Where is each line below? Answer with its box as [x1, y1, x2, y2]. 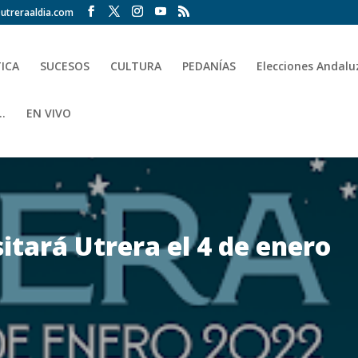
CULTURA [110, 58, 162, 74]
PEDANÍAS [182, 58, 237, 74]
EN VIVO [26, 105, 72, 121]
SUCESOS [40, 58, 90, 74]
